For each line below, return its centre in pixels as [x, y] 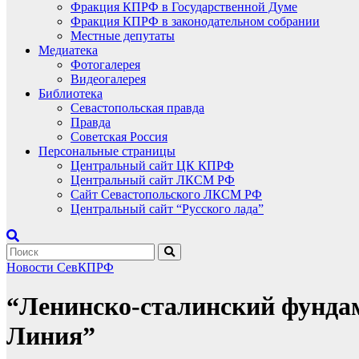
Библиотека [71, 93]
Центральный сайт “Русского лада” [167, 209]
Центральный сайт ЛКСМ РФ [153, 180]
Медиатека [68, 50]
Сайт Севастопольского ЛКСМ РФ [166, 194]
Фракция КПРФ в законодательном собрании [195, 21]
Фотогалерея [105, 65]
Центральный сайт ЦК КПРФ [152, 165]
